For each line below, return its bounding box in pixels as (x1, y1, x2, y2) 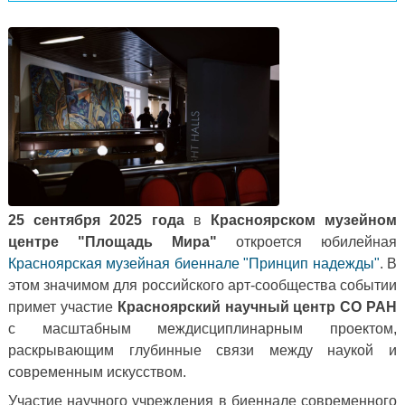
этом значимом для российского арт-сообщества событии (8, 278, 397, 294)
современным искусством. (8, 364, 186, 381)
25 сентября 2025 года (8, 212, 193, 229)
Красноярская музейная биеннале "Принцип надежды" (8, 256, 380, 272)
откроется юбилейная (236, 234, 397, 250)
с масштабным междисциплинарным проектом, (8, 321, 397, 337)
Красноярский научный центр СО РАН (117, 299, 398, 316)
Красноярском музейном (210, 212, 398, 229)
